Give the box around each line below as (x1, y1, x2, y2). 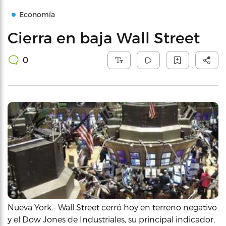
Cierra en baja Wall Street (8, 28, 200, 46)
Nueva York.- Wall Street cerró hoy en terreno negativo (8, 202, 217, 212)
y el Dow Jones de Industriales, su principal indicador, (8, 214, 215, 224)
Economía (19, 10, 55, 19)
